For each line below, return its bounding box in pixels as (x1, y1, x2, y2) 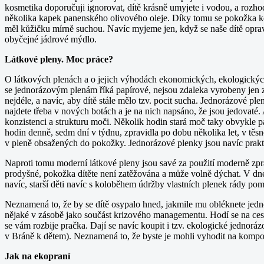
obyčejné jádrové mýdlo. (5, 34, 99, 44)
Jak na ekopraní (5, 250, 70, 261)
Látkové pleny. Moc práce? (5, 54, 113, 64)
